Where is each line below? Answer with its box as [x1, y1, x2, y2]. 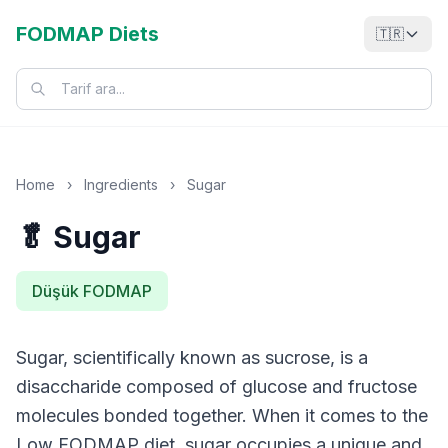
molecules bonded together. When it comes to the [16, 405, 428, 426]
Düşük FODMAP [32, 281, 152, 301]
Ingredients [84, 176, 158, 193]
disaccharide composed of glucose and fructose [16, 376, 417, 397]
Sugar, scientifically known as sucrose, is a [16, 347, 368, 368]
